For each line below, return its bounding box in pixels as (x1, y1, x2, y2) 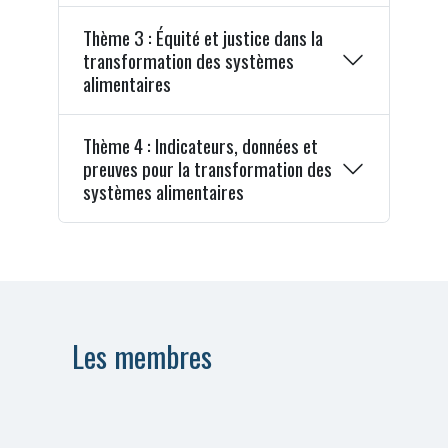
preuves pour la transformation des (82, 154, 332, 184)
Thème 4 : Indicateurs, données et (82, 131, 318, 161)
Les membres (72, 333, 212, 378)
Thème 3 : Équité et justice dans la (82, 22, 323, 52)
